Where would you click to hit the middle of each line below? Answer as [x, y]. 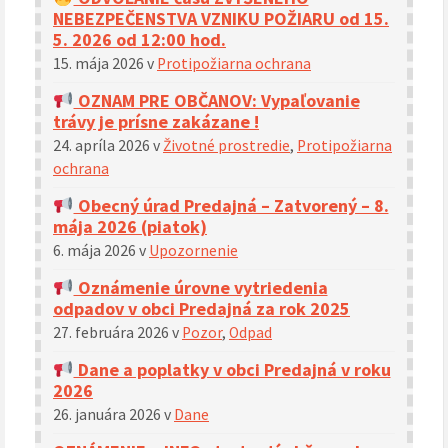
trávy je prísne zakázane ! [156, 121]
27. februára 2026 [112, 332]
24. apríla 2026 [103, 145]
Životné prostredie [226, 145]
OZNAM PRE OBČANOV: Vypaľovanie [216, 100]
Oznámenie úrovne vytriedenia [200, 287]
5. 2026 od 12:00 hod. [139, 39]
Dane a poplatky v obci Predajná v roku [232, 369]
